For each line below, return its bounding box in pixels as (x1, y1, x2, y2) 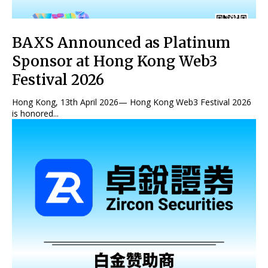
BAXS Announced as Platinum (12, 33, 230, 52)
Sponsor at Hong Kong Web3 (12, 51, 217, 71)
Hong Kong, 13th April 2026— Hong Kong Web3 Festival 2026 (12, 96, 251, 108)
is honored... (12, 107, 59, 119)
